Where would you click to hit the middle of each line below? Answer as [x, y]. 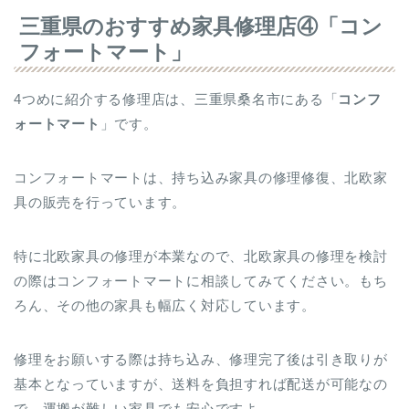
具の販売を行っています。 [100, 202]
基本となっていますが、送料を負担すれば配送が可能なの [201, 383]
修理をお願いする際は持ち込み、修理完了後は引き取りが [201, 359]
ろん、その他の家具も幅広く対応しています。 [165, 305]
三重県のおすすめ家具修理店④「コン [201, 26]
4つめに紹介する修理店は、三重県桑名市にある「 [176, 99]
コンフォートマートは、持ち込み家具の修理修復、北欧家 [201, 177]
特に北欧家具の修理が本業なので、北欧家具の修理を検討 [201, 256]
